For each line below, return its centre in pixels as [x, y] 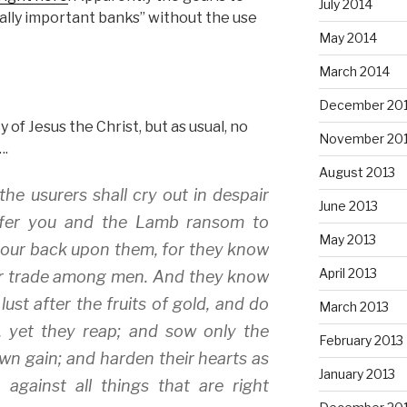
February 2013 [361, 341]
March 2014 [354, 72]
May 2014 [347, 38]
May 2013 [347, 240]
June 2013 [348, 206]
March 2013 [353, 307]
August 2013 [357, 173]
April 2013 [347, 273]
